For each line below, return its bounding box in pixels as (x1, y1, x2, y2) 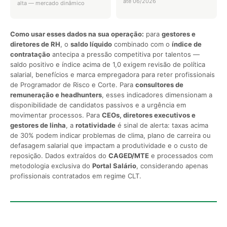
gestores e (162, 29, 196, 38)
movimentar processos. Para (10, 110, 102, 119)
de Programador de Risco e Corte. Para (10, 80, 135, 89)
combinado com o (112, 40, 172, 48)
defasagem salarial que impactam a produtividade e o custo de (10, 141, 208, 149)
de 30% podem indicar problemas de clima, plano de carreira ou (10, 131, 211, 139)
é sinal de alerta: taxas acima (116, 121, 208, 129)
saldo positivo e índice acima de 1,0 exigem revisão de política (10, 60, 205, 68)
